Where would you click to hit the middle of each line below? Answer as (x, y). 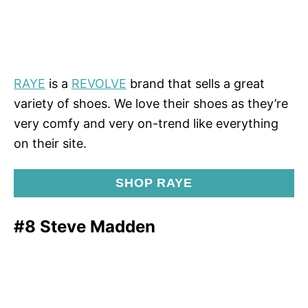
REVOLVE (99, 83)
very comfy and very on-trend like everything (146, 123)
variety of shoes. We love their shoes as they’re (151, 103)
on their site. (50, 143)
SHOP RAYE (154, 183)
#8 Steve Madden (85, 226)
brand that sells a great (196, 83)
